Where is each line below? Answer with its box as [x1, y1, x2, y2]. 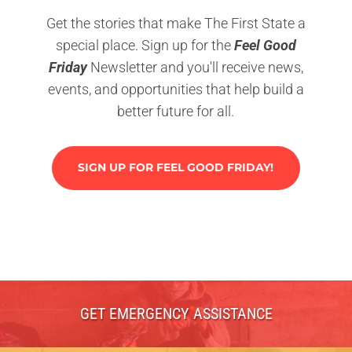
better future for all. [117, 102, 235, 119]
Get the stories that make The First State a [46, 14, 306, 31]
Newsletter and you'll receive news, [90, 58, 303, 75]
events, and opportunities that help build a [47, 80, 304, 97]
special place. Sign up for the [55, 36, 234, 53]
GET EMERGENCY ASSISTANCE [79, 304, 273, 324]
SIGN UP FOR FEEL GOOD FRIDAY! [78, 160, 274, 175]
